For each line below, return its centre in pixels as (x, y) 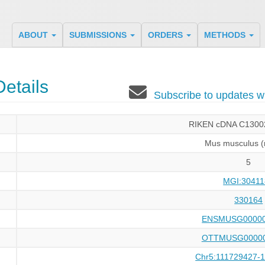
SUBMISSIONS (99, 35)
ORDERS (166, 35)
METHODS (226, 35)
